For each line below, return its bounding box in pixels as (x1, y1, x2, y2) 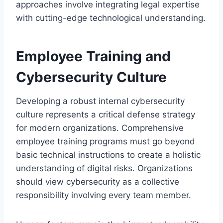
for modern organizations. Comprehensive (16, 122, 184, 133)
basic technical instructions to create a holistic (16, 149, 201, 160)
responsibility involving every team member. (16, 190, 191, 200)
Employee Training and (16, 47, 171, 65)
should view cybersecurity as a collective (16, 176, 179, 187)
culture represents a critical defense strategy (16, 109, 195, 119)
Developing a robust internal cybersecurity (16, 96, 185, 106)
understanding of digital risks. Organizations (16, 163, 193, 173)
